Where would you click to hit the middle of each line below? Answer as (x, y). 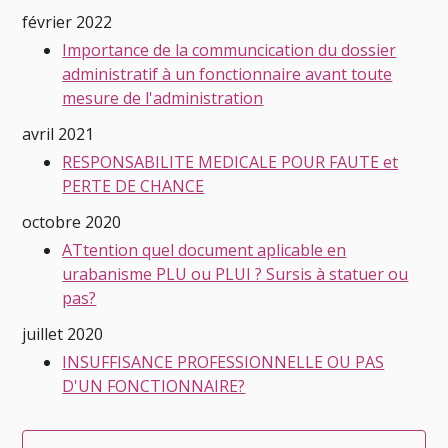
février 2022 (67, 21)
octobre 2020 (72, 221)
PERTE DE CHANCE (133, 185)
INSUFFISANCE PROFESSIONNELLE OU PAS (223, 361)
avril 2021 (58, 133)
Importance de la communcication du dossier (229, 49)
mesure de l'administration (163, 97)
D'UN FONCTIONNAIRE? (154, 385)
